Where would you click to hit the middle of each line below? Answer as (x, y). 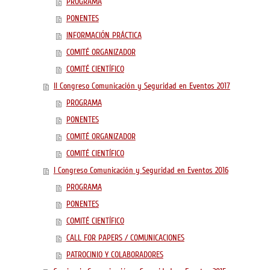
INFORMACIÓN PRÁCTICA (104, 36)
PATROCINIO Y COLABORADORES (115, 255)
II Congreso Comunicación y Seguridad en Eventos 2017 (142, 86)
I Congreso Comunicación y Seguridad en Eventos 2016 (141, 171)
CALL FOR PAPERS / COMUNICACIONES (125, 238)
